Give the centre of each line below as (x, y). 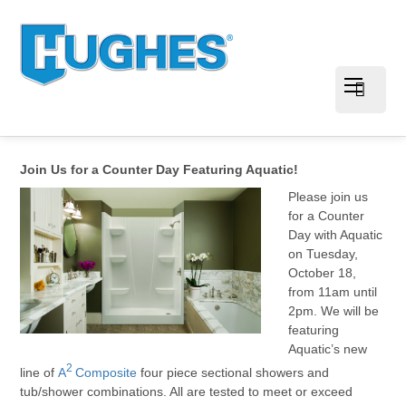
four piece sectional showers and (233, 373)
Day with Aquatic (336, 235)
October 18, (323, 273)
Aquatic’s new (328, 349)
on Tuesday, (324, 254)
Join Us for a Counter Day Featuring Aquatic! (159, 170)
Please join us (329, 197)
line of (39, 373)
